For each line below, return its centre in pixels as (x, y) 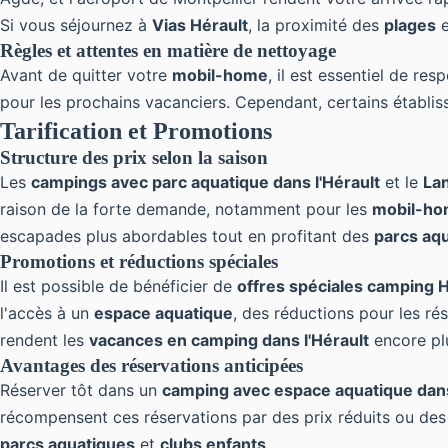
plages (410, 25)
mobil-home (220, 75)
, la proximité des (316, 25)
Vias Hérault (200, 25)
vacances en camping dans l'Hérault (229, 340)
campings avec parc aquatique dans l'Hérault (205, 182)
